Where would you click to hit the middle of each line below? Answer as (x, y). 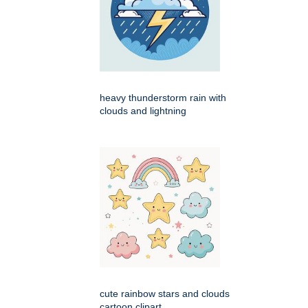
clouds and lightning (143, 111)
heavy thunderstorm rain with (163, 98)
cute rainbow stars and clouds (165, 294)
